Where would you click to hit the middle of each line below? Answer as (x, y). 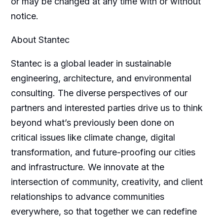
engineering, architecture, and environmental (101, 78)
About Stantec (40, 39)
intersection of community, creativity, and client (107, 182)
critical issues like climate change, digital (93, 137)
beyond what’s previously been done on (92, 122)
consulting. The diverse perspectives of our (99, 93)
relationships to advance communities (87, 196)
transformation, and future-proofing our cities (103, 152)
